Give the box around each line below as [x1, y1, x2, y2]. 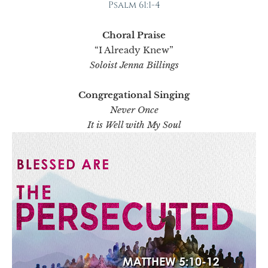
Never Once [109, 104, 159, 115]
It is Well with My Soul [87, 119, 181, 130]
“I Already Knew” [95, 44, 173, 56]
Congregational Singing [78, 89, 190, 100]
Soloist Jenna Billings [89, 59, 179, 71]
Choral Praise [102, 29, 166, 41]
